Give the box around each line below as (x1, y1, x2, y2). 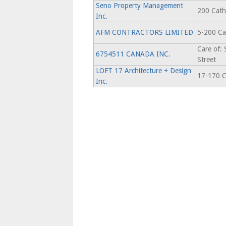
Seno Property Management (95, 2, 183, 10)
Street (197, 55, 216, 64)
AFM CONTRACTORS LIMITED (95, 28, 193, 36)
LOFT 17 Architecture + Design (95, 67, 191, 75)
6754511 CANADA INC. (95, 50, 171, 58)
